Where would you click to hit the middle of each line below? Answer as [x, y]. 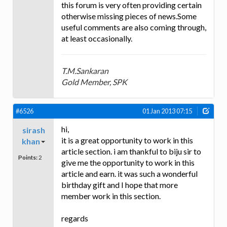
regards [75, 218]
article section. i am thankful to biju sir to [131, 151]
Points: [28, 157]
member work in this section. [111, 196]
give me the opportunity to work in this [128, 162]
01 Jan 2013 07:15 [167, 111]
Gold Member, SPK [94, 82]
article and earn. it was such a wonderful [129, 173]
